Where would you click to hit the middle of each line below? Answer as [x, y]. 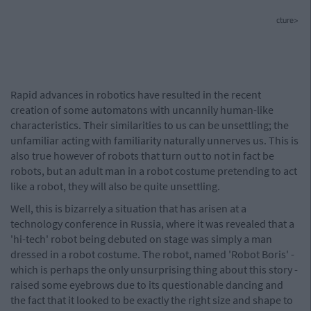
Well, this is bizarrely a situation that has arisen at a [128, 208]
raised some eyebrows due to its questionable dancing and [147, 285]
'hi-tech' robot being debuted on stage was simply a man [141, 239]
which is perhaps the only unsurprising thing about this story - [154, 269]
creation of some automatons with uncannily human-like [142, 110]
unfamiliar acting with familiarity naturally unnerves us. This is [154, 140]
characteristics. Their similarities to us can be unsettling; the [150, 125]
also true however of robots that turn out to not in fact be [142, 155]
